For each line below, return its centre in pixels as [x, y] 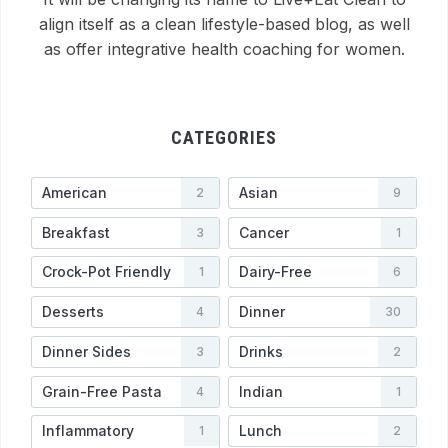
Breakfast [76, 232]
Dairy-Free [275, 272]
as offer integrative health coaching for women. [224, 48]
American [74, 192]
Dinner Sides [86, 351]
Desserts [73, 312]
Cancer [263, 232]
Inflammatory [88, 431]
